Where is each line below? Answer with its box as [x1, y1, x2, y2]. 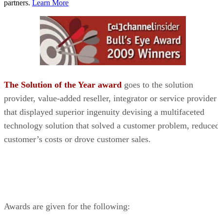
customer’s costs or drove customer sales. [4, 134, 151, 144]
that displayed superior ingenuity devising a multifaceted [4, 107, 204, 117]
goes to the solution [122, 79, 193, 90]
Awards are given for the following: [4, 201, 130, 211]
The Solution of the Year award [4, 79, 122, 90]
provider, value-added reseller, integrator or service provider [4, 93, 217, 103]
